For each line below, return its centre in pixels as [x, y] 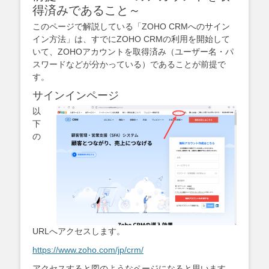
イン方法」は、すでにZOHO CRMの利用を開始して [131, 39]
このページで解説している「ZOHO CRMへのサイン [131, 27]
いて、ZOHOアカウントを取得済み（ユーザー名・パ [133, 52]
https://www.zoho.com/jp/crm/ [88, 250]
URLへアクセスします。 [79, 231]
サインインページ [76, 96]
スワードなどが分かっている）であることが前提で [129, 65]
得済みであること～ [86, 11]
